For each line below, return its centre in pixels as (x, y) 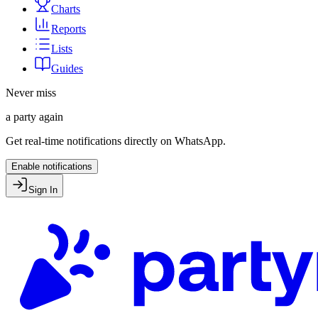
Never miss (31, 93)
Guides (67, 68)
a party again (34, 117)
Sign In (43, 190)
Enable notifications (52, 166)
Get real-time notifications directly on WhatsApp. (116, 141)
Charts (66, 9)
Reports (68, 29)
